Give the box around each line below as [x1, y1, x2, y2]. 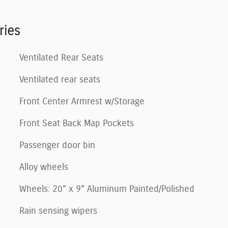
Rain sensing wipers [19, 206, 97, 216]
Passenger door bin [19, 140, 95, 150]
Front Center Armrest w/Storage [19, 97, 145, 106]
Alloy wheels [19, 162, 68, 172]
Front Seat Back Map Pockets [19, 119, 134, 128]
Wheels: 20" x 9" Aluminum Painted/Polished [19, 184, 194, 194]
